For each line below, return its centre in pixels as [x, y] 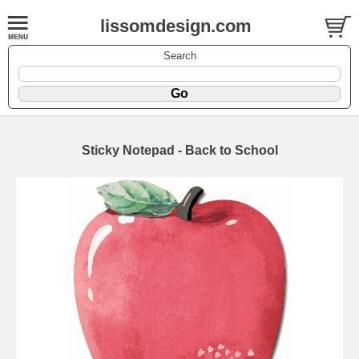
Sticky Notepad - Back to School [179, 150]
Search [179, 55]
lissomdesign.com [176, 26]
